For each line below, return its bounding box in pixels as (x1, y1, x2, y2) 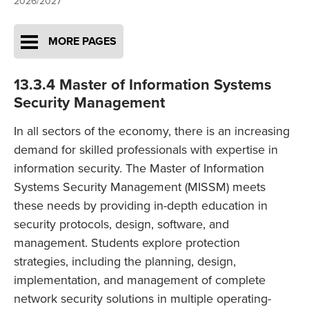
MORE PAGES (48, 34, 117, 49)
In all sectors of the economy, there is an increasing (14, 123, 290, 139)
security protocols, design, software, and (14, 217, 229, 232)
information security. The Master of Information (14, 161, 264, 177)
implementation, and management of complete (14, 272, 266, 288)
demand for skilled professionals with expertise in (14, 142, 278, 158)
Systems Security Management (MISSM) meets (14, 179, 266, 195)
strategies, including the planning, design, (14, 254, 236, 270)
